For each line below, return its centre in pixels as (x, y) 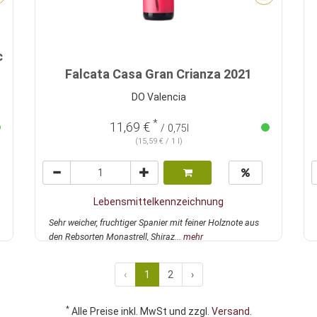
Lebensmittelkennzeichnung (158, 202)
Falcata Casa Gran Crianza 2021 (158, 74)
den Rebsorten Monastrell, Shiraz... (116, 237)
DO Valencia (158, 97)
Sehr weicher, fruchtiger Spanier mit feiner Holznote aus (154, 223)
